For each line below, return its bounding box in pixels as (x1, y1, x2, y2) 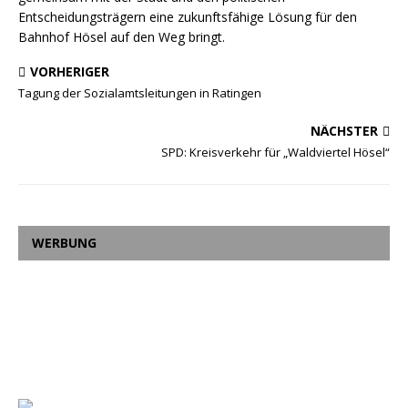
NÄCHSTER (311, 122, 378, 139)
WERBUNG (32, 234, 97, 251)
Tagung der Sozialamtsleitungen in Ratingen (18, 85, 261, 101)
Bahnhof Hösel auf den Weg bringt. (18, 28, 225, 46)
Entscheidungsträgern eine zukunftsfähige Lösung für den (18, 8, 357, 25)
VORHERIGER (30, 63, 109, 80)
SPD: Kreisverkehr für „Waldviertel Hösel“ (161, 144, 390, 160)
